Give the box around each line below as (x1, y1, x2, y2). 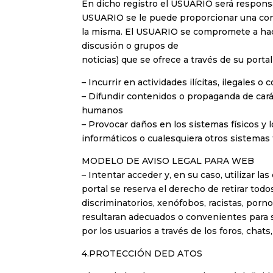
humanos (82, 105, 124, 116)
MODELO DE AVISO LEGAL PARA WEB (82, 155, 255, 167)
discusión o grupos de (82, 40, 179, 52)
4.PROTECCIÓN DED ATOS (82, 248, 203, 260)
